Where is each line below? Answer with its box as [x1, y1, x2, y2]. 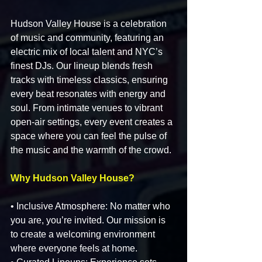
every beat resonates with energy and [11, 88, 168, 99]
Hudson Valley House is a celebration [11, 18, 169, 29]
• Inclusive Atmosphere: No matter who [11, 201, 173, 211]
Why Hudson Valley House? [11, 173, 135, 183]
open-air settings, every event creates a [11, 116, 175, 127]
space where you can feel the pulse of [11, 130, 169, 141]
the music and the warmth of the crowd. [11, 144, 171, 155]
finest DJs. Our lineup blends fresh [11, 60, 155, 71]
